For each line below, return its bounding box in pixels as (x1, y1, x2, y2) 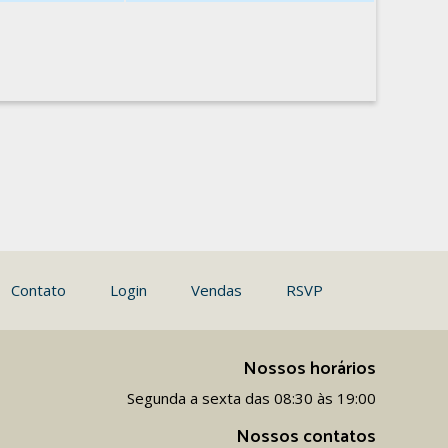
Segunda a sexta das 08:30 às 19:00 (127, 388, 376, 408)
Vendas (191, 280, 242, 300)
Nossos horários (243, 354, 376, 384)
